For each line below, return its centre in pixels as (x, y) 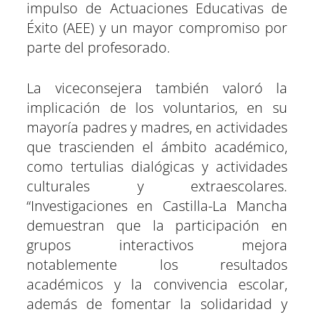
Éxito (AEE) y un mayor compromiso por (157, 28)
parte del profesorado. (98, 47)
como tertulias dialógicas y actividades (157, 166)
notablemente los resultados (157, 265)
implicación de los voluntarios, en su (157, 108)
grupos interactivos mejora (157, 245)
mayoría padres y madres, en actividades (157, 127)
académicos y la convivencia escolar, (157, 284)
